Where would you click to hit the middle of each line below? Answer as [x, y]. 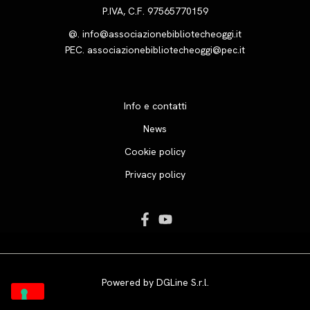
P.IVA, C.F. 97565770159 [155, 11]
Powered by [129, 282]
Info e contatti [155, 106]
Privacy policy [155, 174]
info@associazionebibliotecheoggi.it [162, 34]
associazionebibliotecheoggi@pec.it [166, 50]
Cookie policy [155, 152]
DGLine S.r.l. [182, 282]
